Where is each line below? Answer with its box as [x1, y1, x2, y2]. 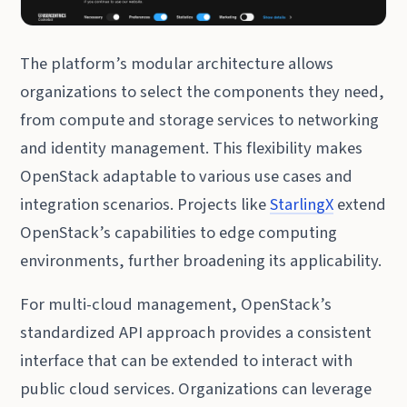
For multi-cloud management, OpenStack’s [20, 293, 333, 317]
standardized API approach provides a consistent [20, 321, 372, 345]
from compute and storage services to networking [20, 107, 380, 132]
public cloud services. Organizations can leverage [20, 377, 372, 402]
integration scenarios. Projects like [20, 192, 271, 216]
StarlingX [270, 192, 334, 216]
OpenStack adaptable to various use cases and [20, 164, 353, 188]
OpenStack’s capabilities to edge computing [20, 220, 338, 244]
